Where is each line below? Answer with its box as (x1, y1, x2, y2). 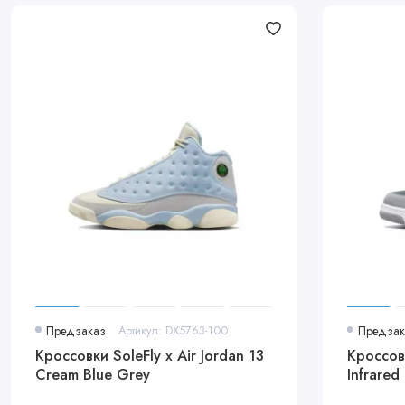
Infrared (346, 363, 400, 386)
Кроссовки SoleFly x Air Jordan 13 (35, 344, 265, 367)
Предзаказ (46, 321, 107, 340)
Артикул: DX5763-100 (118, 321, 228, 339)
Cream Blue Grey (35, 363, 151, 386)
